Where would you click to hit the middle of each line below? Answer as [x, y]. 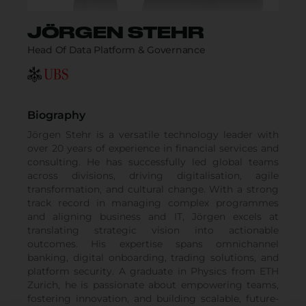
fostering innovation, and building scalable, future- [153, 298]
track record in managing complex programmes [153, 203]
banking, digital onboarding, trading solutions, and [153, 257]
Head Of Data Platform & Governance [116, 50]
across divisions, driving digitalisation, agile [153, 175]
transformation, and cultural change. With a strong [153, 189]
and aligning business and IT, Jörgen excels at [153, 216]
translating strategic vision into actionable [153, 230]
